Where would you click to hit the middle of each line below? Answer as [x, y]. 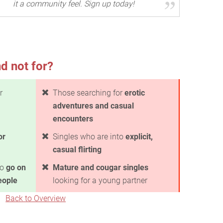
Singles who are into [89, 136]
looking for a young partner [100, 180]
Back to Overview [36, 198]
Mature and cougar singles [101, 167]
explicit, [139, 136]
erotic [135, 93]
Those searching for [89, 93]
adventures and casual [93, 106]
